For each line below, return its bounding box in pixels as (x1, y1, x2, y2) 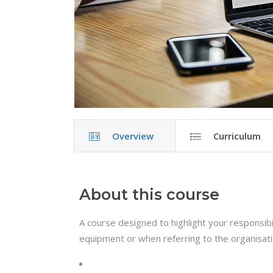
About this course (79, 185, 219, 204)
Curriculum (213, 130, 261, 142)
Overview (112, 130, 154, 142)
